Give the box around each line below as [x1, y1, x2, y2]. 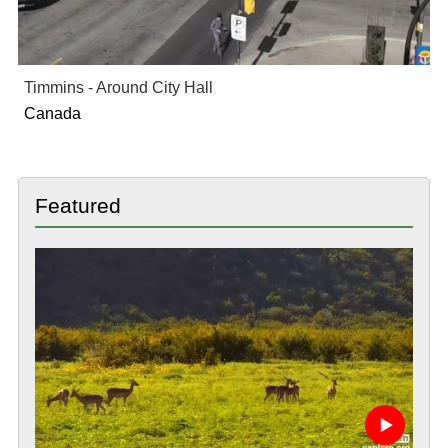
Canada [23, 105, 81, 123]
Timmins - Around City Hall [23, 79, 213, 97]
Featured [34, 194, 121, 218]
